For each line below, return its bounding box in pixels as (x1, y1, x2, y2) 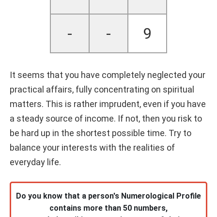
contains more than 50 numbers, (49, 203, 168, 213)
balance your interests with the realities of (10, 142, 175, 153)
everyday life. (10, 156, 61, 167)
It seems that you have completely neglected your (10, 69, 205, 80)
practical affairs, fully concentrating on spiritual (10, 84, 194, 94)
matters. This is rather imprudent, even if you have (10, 98, 206, 109)
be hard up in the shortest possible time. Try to (10, 127, 191, 138)
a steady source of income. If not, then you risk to (10, 113, 202, 124)
